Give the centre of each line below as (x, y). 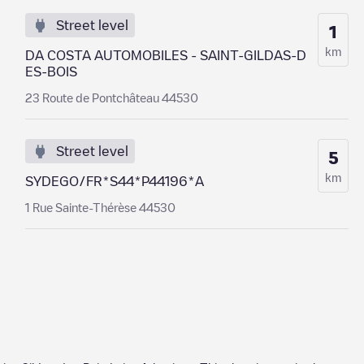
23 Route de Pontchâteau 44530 (111, 97)
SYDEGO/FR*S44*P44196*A (114, 181)
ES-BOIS (51, 71)
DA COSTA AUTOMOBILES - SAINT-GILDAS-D (165, 55)
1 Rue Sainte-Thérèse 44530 (100, 207)
